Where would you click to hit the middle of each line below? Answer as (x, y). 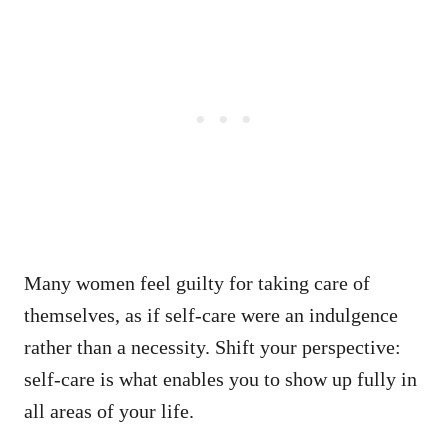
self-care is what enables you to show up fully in (220, 378)
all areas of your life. (109, 410)
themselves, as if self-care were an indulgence (211, 314)
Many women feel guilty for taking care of (197, 282)
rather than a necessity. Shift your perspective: (212, 346)
